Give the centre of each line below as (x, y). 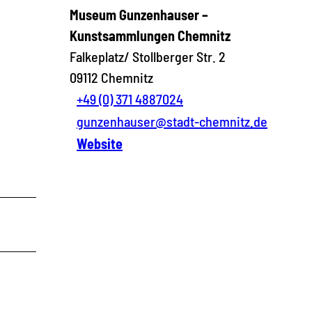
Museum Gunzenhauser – (139, 14)
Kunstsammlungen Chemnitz (150, 35)
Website (100, 143)
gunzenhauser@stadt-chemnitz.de (172, 121)
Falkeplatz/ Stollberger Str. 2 (148, 56)
